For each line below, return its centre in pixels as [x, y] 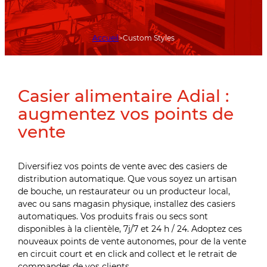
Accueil [105, 38]
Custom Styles [149, 38]
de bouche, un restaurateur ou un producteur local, [124, 192]
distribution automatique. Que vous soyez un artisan [128, 179]
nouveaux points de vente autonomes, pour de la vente [132, 242]
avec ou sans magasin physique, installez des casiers [127, 204]
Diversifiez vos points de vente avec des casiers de [123, 167]
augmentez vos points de [126, 114]
